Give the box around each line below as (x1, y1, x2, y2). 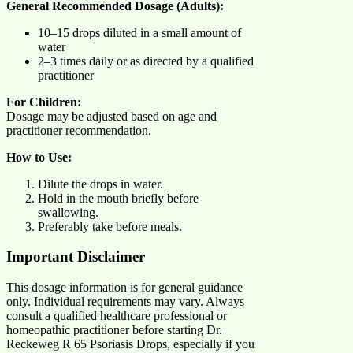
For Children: (6, 95, 81, 109)
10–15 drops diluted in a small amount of (38, 25, 241, 39)
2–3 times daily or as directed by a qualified (38, 54, 254, 68)
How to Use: (6, 150, 72, 164)
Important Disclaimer (6, 248, 145, 266)
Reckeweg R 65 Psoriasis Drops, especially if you (6, 337, 255, 351)
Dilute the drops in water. (38, 176, 163, 191)
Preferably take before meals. (38, 219, 182, 233)
